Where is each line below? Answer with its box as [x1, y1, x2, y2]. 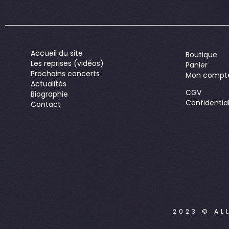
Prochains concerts [31, 68, 100, 79]
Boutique [185, 50, 217, 60]
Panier [185, 60, 208, 71]
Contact [31, 99, 61, 110]
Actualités [31, 79, 66, 89]
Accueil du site [31, 48, 83, 59]
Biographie [31, 89, 68, 100]
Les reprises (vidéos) [31, 58, 104, 69]
